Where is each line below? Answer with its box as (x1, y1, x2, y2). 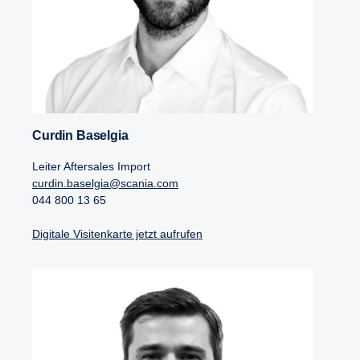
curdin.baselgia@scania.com (32, 176, 178, 190)
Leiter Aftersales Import (32, 159, 150, 173)
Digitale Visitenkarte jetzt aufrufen (32, 227, 202, 240)
